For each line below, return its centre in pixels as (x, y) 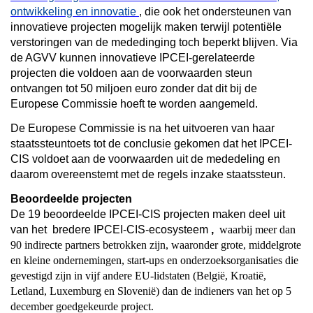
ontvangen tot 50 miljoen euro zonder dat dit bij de (134, 88)
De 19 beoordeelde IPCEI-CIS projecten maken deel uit (148, 214)
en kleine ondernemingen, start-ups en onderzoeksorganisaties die (154, 260)
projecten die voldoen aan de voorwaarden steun (131, 73)
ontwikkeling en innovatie (73, 11)
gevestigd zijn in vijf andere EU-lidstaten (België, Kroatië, (138, 275)
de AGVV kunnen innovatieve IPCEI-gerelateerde (133, 57)
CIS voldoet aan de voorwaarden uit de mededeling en (145, 159)
